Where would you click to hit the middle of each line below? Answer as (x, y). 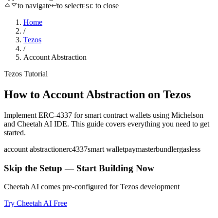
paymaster (140, 149)
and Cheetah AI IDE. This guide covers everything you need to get (107, 124)
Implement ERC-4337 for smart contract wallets (77, 115)
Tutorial (35, 74)
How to (23, 94)
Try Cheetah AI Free (36, 203)
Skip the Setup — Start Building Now (79, 168)
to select (69, 6)
